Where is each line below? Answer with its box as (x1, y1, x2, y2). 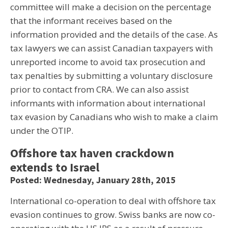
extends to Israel (10, 159, 99, 175)
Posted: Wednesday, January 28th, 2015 (10, 174, 176, 186)
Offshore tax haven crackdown (10, 145, 174, 161)
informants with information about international (10, 97, 206, 109)
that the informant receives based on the (10, 15, 172, 26)
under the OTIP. (10, 125, 73, 136)
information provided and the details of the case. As (10, 28, 218, 40)
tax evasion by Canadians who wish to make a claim (10, 111, 218, 123)
